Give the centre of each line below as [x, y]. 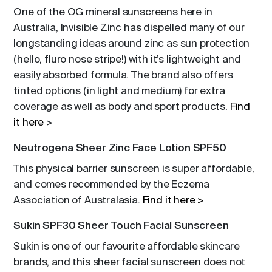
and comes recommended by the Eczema [111, 185]
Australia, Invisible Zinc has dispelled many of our [129, 28]
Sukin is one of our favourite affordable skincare [127, 247]
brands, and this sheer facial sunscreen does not [130, 263]
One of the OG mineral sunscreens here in [113, 12]
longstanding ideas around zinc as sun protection [132, 44]
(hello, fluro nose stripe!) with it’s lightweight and [127, 60]
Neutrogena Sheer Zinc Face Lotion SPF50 [120, 148]
